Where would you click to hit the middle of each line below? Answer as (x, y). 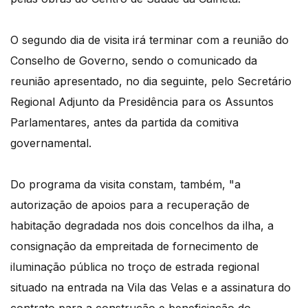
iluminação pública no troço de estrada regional (135, 267)
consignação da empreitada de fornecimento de (134, 246)
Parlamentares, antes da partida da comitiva (124, 123)
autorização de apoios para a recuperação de (130, 205)
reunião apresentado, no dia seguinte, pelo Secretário (151, 81)
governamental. (51, 143)
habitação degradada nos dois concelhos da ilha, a (142, 226)
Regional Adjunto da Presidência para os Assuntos (142, 102)
